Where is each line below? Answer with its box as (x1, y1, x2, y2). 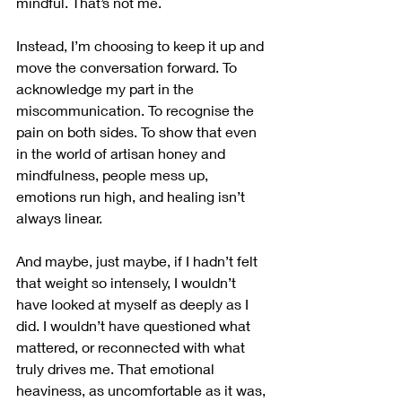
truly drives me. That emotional (16, 360, 218, 378)
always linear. (16, 209, 102, 227)
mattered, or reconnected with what (16, 338, 249, 356)
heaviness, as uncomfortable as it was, (16, 381, 269, 399)
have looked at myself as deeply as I (16, 295, 252, 313)
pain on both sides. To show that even (16, 123, 260, 141)
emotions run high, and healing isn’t (16, 188, 249, 205)
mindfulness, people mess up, (16, 166, 212, 184)
